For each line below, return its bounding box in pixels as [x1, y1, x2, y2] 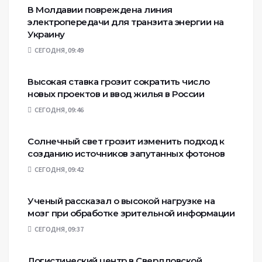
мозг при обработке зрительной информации [27, 208, 235, 219]
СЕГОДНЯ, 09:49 [35, 46, 84, 54]
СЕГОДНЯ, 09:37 [35, 225, 84, 233]
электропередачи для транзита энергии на [27, 16, 224, 27]
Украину [27, 29, 65, 40]
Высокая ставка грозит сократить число [27, 76, 210, 87]
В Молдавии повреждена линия [27, 4, 173, 15]
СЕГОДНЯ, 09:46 [35, 105, 84, 114]
